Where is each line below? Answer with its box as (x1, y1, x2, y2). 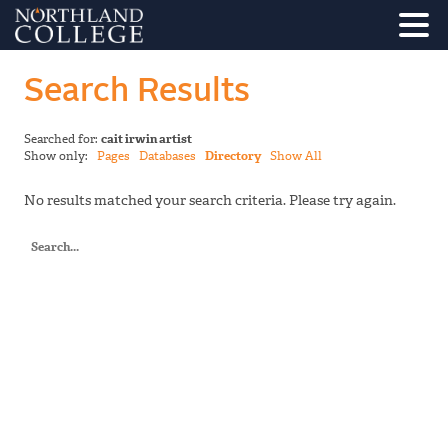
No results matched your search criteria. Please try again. (24, 191, 396, 211)
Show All (270, 148, 322, 165)
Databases (139, 148, 196, 165)
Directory (205, 148, 261, 165)
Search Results (24, 75, 250, 108)
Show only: (24, 148, 97, 165)
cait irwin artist (101, 131, 192, 148)
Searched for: (24, 131, 101, 148)
